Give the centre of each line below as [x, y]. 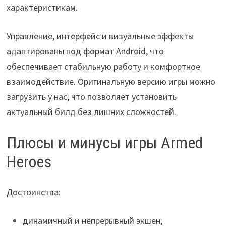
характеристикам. [42, 7]
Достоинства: [33, 192]
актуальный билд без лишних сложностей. [91, 111]
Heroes [29, 162]
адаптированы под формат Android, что [85, 51]
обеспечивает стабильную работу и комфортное [103, 66]
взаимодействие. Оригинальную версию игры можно [111, 81]
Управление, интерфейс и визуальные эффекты [100, 36]
